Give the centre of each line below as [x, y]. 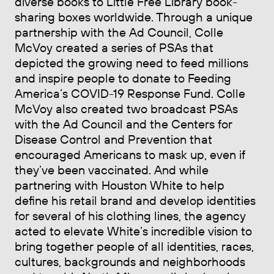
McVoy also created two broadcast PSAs [126, 108]
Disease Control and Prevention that [113, 139]
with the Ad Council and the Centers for [124, 124]
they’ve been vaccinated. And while [112, 169]
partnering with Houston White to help [120, 185]
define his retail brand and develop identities [135, 200]
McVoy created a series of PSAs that [114, 47]
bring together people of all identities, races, [134, 246]
